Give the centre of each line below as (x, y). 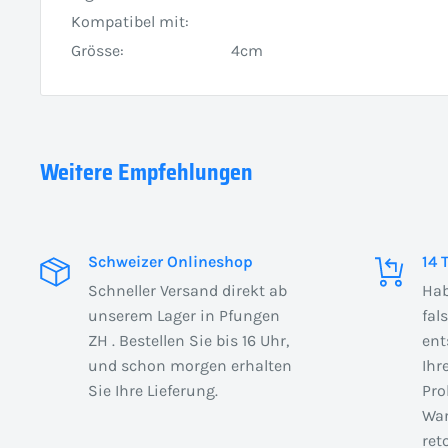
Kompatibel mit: (130, 21)
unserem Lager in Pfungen (184, 315)
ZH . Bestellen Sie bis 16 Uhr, (188, 340)
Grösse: (97, 50)
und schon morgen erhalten (190, 365)
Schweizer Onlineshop (170, 261)
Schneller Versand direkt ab (187, 290)
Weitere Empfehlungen (146, 172)
